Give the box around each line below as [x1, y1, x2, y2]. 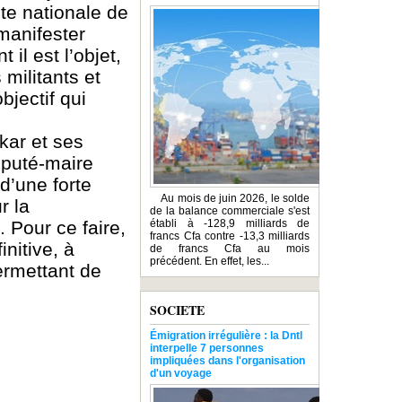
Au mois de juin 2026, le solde [150, 192, 310, 205]
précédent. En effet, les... [150, 255, 269, 268]
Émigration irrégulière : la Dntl [150, 329, 302, 343]
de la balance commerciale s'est [150, 205, 310, 218]
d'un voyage [150, 367, 212, 380]
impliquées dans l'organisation [150, 354, 305, 368]
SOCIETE [150, 301, 205, 320]
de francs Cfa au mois [150, 242, 310, 256]
